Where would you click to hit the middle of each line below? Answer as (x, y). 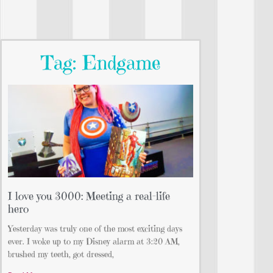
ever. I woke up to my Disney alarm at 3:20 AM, (94, 242)
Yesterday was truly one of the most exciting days (95, 229)
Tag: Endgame (101, 63)
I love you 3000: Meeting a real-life (89, 196)
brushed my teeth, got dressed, (61, 254)
